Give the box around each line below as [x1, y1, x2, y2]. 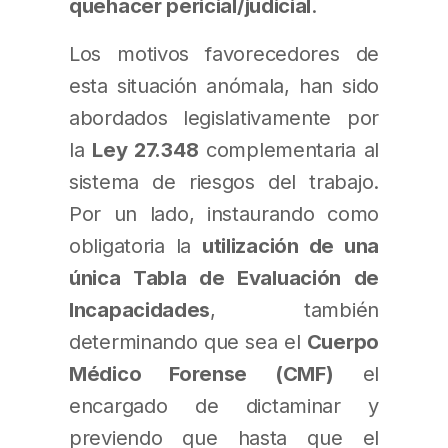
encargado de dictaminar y [69, 393, 379, 419]
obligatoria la [69, 233, 202, 259]
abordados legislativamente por [69, 105, 379, 131]
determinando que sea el [69, 329, 307, 355]
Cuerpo [306, 329, 379, 355]
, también [210, 297, 379, 323]
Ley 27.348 [92, 137, 199, 163]
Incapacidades [69, 297, 211, 323]
